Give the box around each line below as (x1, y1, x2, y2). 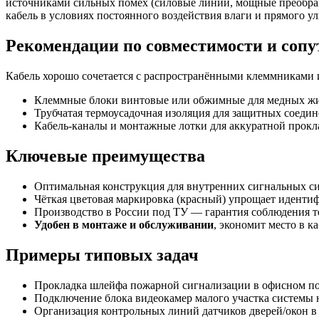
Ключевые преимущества (6, 147, 205, 166)
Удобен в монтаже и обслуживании (34, 219, 214, 231)
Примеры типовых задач (6, 245, 199, 264)
